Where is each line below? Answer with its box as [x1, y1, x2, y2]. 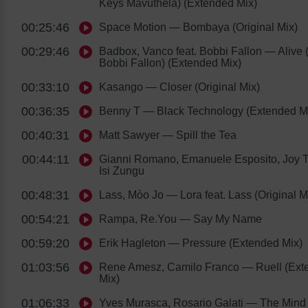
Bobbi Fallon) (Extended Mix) [99, 56, 241, 69]
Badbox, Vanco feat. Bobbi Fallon [99, 45, 262, 57]
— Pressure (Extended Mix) [166, 236, 302, 249]
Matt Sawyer [99, 129, 159, 141]
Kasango [99, 80, 143, 93]
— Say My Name [177, 212, 262, 225]
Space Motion [99, 21, 166, 33]
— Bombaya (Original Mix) [166, 21, 298, 33]
